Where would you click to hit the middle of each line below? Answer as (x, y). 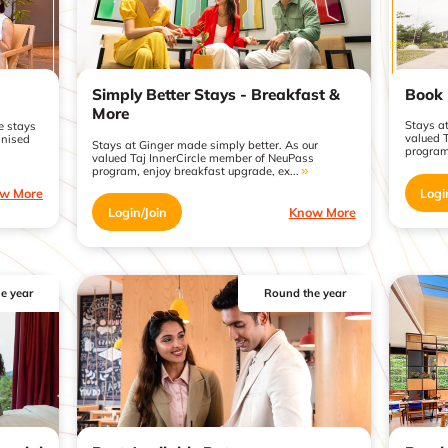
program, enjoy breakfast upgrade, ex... (196, 170)
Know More (322, 211)
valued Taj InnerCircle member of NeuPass (203, 157)
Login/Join (137, 211)
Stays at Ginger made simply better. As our (205, 144)
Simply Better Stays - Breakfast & (216, 95)
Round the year (304, 293)
